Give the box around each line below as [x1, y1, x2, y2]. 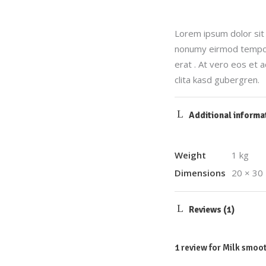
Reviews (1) [189, 204, 235, 215]
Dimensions [175, 167, 226, 179]
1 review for [175, 242, 223, 253]
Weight [175, 149, 206, 161]
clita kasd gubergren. [175, 74, 259, 85]
